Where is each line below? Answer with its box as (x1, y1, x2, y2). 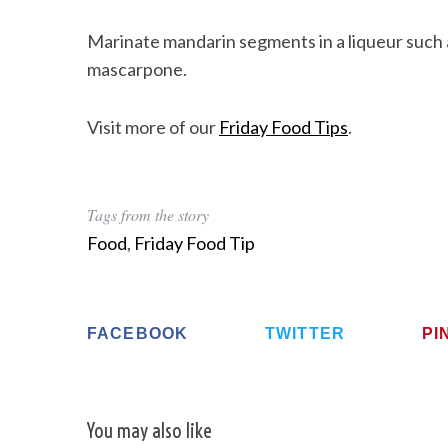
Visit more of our (87, 116, 219, 138)
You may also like (87, 419, 211, 444)
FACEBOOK (87, 324, 189, 343)
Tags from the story (87, 204, 209, 225)
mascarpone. (87, 58, 187, 80)
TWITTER (265, 324, 346, 343)
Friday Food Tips (219, 116, 348, 138)
